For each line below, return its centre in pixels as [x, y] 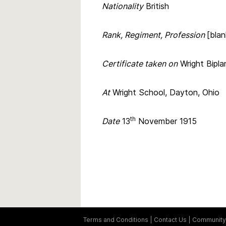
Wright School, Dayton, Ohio [165, 92]
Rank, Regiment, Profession [154, 35]
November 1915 [166, 121]
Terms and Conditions [116, 219]
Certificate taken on [140, 63]
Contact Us [170, 219]
